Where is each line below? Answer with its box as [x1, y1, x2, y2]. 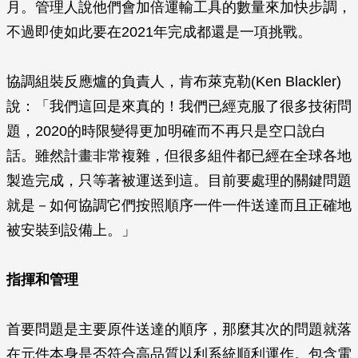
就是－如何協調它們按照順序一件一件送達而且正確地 [6, 197, 352, 213]
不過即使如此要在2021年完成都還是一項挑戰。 [6, 24, 312, 40]
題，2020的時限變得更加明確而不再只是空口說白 [6, 123, 326, 139]
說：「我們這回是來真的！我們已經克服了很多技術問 [6, 98, 352, 114]
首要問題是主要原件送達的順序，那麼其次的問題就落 [6, 321, 352, 337]
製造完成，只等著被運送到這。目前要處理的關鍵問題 [6, 173, 352, 189]
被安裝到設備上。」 [6, 222, 136, 238]
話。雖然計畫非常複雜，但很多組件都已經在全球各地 [6, 148, 352, 164]
